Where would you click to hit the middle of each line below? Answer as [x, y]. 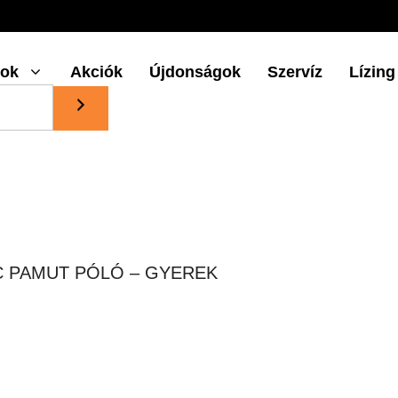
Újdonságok [195, 72]
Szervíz [295, 72]
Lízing [373, 72]
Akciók [97, 72]
